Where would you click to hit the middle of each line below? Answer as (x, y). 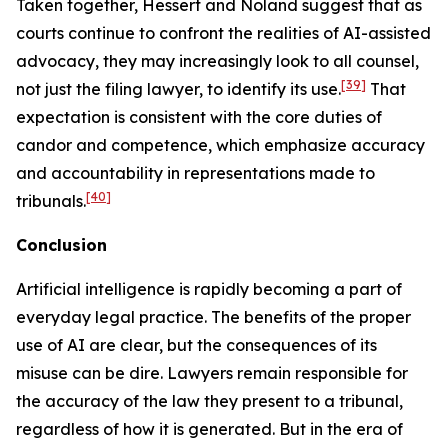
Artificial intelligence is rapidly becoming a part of (209, 289)
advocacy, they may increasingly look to (174, 61)
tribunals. (51, 201)
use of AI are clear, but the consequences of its (196, 345)
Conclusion (61, 245)
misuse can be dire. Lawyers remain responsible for (212, 373)
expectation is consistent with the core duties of (199, 117)
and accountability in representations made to (195, 173)
